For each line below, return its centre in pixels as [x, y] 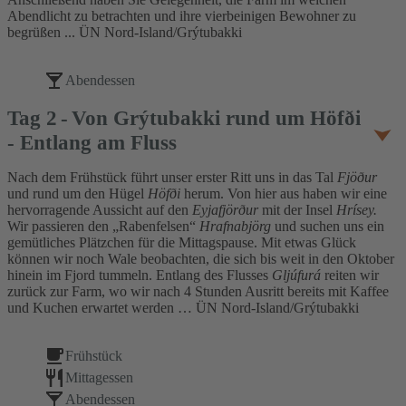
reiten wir [350, 275]
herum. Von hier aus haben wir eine [284, 194]
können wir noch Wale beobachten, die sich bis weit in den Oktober [201, 259]
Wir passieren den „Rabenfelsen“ [103, 227]
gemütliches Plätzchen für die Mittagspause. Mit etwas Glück [182, 243]
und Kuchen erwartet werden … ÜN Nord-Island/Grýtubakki [183, 308]
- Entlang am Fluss [92, 143]
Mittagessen [99, 378]
